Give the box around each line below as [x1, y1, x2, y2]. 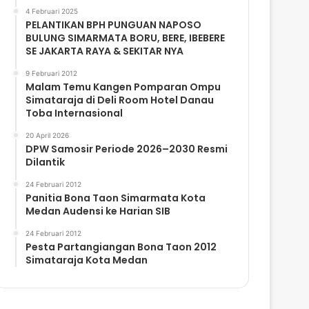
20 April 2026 [26, 130, 70, 139]
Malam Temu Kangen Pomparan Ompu [26, 79, 221, 94]
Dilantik [26, 154, 66, 169]
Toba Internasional [26, 106, 123, 120]
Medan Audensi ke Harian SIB [26, 203, 171, 218]
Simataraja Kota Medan [26, 252, 148, 267]
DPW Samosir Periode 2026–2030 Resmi [26, 141, 228, 156]
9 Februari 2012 [26, 68, 78, 77]
